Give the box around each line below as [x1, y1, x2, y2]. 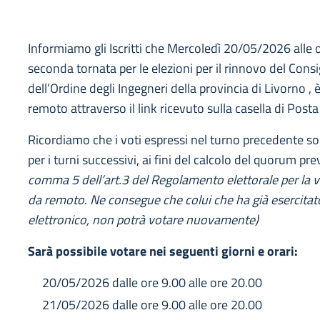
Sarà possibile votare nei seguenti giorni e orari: [27, 241, 298, 261]
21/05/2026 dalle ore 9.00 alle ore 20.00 [41, 295, 262, 314]
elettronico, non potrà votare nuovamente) [27, 210, 259, 229]
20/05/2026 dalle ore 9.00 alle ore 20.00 [41, 273, 262, 292]
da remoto [27, 190, 84, 209]
